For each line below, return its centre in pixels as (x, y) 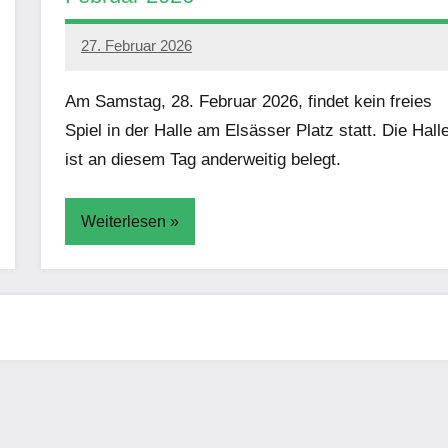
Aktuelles (107, 288)
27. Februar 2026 (136, 46)
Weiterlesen (123, 221)
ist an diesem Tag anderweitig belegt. (203, 160)
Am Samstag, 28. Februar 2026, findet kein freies (248, 102)
